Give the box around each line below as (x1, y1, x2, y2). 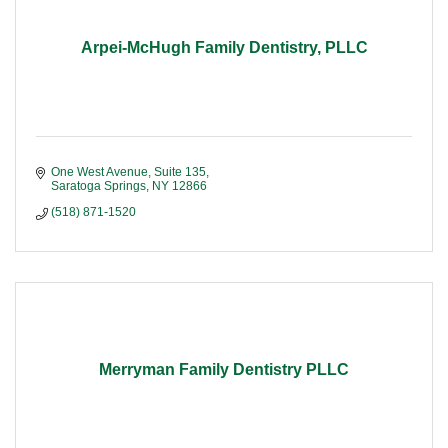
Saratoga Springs (51, 179, 146, 194)
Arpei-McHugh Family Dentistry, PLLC (80, 39, 368, 57)
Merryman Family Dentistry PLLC (99, 361, 349, 379)
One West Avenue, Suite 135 (51, 165, 206, 180)
